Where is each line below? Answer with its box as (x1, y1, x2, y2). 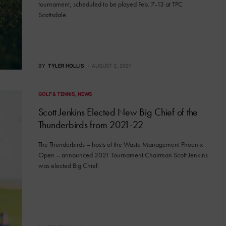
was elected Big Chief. (38, 161, 99, 171)
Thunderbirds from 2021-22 (38, 118, 143, 132)
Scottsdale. (38, 10, 69, 19)
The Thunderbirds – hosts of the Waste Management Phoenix (38, 140, 203, 149)
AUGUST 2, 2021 (91, 63, 131, 69)
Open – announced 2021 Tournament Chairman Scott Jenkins (38, 150, 208, 160)
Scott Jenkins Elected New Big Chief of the (38, 105, 198, 119)
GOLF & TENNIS (38, 91, 75, 97)
